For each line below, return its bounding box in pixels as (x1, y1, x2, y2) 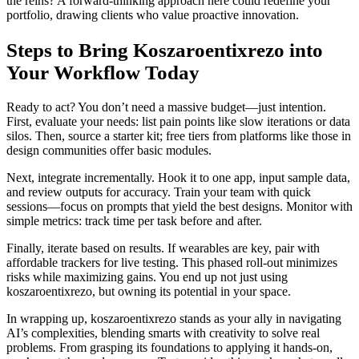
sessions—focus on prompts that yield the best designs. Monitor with (6, 200, 353, 214)
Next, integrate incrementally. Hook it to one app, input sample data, (6, 171, 350, 185)
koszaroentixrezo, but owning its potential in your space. (6, 284, 291, 299)
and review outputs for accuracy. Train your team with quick (6, 185, 311, 200)
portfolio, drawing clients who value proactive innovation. (6, 7, 299, 22)
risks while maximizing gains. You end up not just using (6, 270, 288, 284)
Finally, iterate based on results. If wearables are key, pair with (6, 241, 320, 256)
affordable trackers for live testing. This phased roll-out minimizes (6, 256, 337, 270)
